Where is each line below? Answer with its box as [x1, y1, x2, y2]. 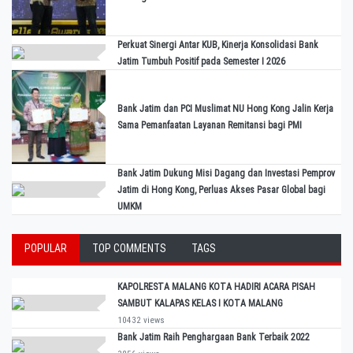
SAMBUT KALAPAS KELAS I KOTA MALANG [117, 297, 284, 309]
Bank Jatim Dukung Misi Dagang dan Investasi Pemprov [117, 167, 336, 179]
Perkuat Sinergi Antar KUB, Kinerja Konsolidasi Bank [117, 39, 319, 50]
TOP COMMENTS [92, 241, 166, 255]
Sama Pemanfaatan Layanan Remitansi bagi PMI [117, 120, 303, 132]
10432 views [117, 314, 165, 325]
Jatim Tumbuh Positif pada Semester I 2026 [117, 55, 286, 67]
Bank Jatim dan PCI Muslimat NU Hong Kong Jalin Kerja [117, 103, 334, 115]
